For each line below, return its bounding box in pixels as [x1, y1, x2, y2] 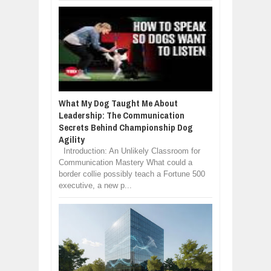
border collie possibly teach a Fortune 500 [59, 169, 205, 178]
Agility [59, 133, 85, 146]
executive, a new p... [59, 181, 132, 190]
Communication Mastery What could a [59, 158, 192, 167]
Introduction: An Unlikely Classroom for [59, 146, 200, 155]
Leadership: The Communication [59, 109, 184, 122]
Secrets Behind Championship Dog [59, 121, 193, 134]
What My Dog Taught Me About [59, 97, 178, 109]
